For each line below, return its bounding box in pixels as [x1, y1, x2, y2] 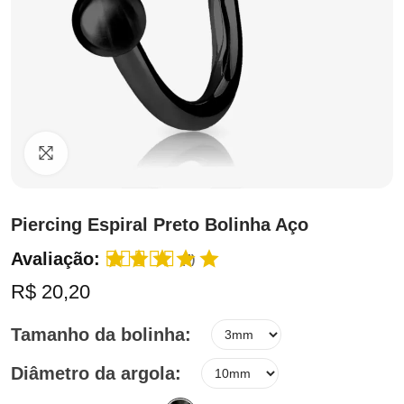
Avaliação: [11, 249, 100, 269]
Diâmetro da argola [11, 363, 175, 383]
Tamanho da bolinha [11, 325, 185, 344]
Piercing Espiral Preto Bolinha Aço [11, 215, 308, 234]
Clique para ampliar [68, 143, 236, 163]
